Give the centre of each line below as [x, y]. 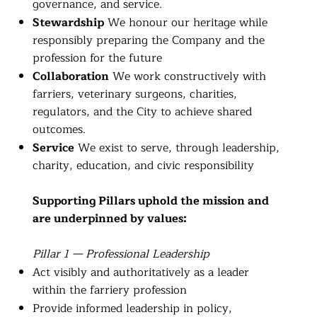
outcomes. [59, 130]
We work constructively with [187, 77]
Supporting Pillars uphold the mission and [150, 201]
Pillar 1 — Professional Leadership [121, 254]
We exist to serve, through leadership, [177, 148]
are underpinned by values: [109, 219]
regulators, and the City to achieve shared [142, 112]
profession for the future [97, 58]
